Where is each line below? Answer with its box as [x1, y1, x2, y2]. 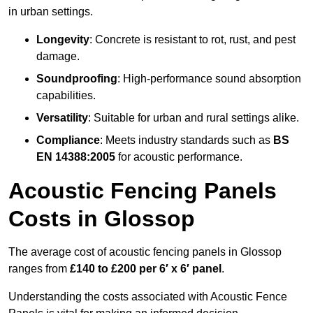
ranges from [8, 263, 70, 275]
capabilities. [36, 89, 96, 102]
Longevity [36, 34, 89, 46]
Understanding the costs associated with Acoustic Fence [8, 291, 287, 303]
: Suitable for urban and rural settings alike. [88, 112, 299, 124]
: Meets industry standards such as [100, 134, 273, 147]
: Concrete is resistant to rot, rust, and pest [89, 34, 296, 46]
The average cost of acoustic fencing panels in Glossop [8, 246, 282, 259]
